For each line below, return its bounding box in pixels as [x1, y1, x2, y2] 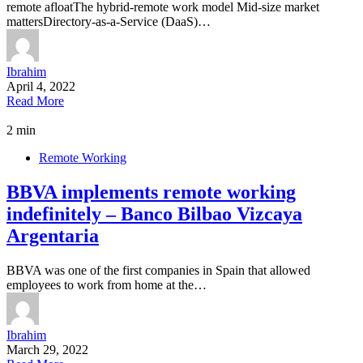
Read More [6, 94, 64, 109]
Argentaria [6, 225, 99, 247]
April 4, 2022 [6, 79, 75, 94]
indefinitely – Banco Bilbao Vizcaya [6, 203, 302, 225]
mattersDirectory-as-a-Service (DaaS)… [6, 15, 211, 29]
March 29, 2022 [6, 342, 88, 357]
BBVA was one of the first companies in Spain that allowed [6, 263, 310, 277]
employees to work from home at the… [6, 277, 207, 292]
